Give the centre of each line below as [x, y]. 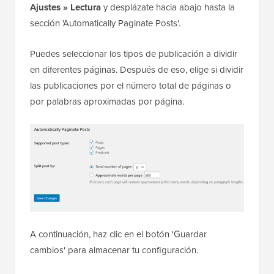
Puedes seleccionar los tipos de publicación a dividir [134, 54]
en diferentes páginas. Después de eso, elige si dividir [137, 70]
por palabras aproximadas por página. [107, 102]
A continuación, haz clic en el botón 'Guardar [118, 234]
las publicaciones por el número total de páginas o [131, 86]
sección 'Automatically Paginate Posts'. [105, 24]
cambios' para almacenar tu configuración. [114, 250]
